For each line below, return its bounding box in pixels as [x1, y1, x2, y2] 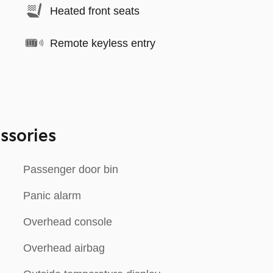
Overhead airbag [23, 242, 105, 254]
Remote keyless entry [50, 37, 155, 49]
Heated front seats [50, 4, 140, 17]
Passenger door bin [23, 163, 118, 175]
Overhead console [23, 216, 112, 228]
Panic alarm [23, 190, 81, 202]
